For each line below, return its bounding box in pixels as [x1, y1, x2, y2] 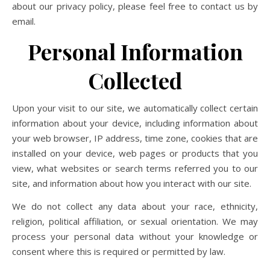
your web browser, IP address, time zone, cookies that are [12, 132, 258, 144]
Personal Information [27, 37, 243, 66]
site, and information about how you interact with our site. [12, 177, 251, 189]
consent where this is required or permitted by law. [12, 245, 225, 257]
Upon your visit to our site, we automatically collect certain [12, 102, 258, 114]
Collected [88, 66, 182, 95]
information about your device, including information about [12, 117, 258, 129]
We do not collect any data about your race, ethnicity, [12, 200, 258, 212]
